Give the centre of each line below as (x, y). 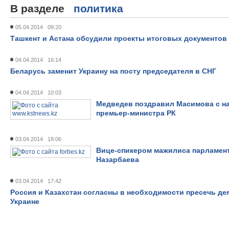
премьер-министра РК (136, 113)
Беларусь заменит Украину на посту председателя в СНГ (113, 71)
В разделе (42, 8)
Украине (25, 201)
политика (98, 8)
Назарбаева (118, 159)
